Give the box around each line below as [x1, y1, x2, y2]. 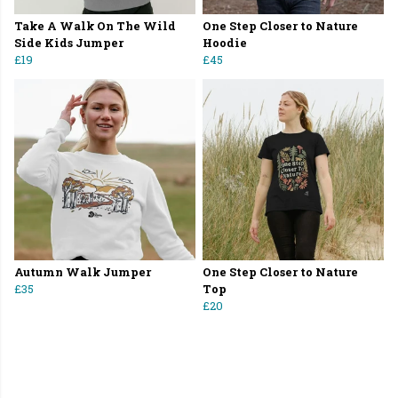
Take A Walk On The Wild [14, 19, 176, 34]
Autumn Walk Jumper [14, 265, 151, 280]
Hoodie [203, 36, 247, 51]
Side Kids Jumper [14, 36, 123, 51]
